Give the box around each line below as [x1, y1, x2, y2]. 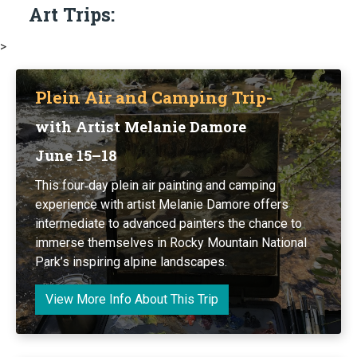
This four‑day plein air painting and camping [35, 177, 276, 193]
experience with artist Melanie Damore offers [35, 196, 288, 212]
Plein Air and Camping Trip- [35, 85, 273, 108]
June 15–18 [35, 145, 117, 165]
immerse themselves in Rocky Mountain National [35, 234, 307, 250]
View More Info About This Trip [45, 291, 218, 307]
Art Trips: [29, 2, 115, 26]
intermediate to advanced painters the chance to [35, 215, 302, 231]
